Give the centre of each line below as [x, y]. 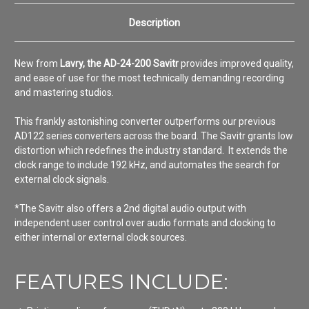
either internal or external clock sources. [101, 237]
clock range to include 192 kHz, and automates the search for [147, 165]
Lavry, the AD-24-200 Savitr [119, 63]
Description [154, 22]
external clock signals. [62, 179]
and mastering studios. [64, 92]
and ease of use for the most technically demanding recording [149, 78]
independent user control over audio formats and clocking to [145, 222]
